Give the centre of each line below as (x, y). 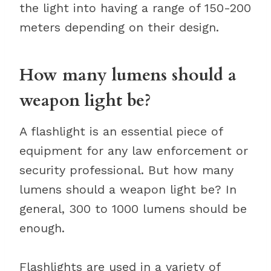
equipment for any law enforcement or (134, 151)
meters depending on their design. (119, 27)
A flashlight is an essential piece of (121, 131)
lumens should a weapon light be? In (128, 189)
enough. (42, 228)
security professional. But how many (126, 170)
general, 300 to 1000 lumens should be (133, 209)
